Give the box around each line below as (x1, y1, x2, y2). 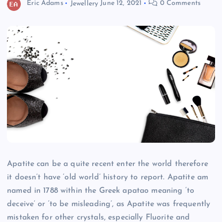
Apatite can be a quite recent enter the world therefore (7, 160, 208, 168)
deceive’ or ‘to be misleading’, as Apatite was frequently (7, 200, 211, 209)
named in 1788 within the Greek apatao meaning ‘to (7, 187, 194, 195)
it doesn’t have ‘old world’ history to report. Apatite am (7, 173, 209, 182)
